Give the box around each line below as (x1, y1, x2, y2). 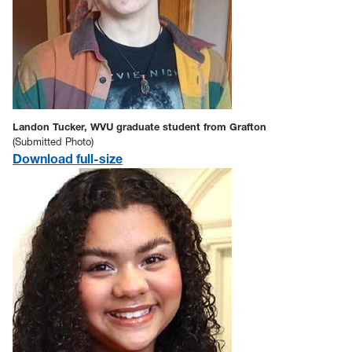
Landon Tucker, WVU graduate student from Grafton (13, 120, 266, 133)
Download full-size (13, 150, 123, 167)
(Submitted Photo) (13, 135, 93, 148)
